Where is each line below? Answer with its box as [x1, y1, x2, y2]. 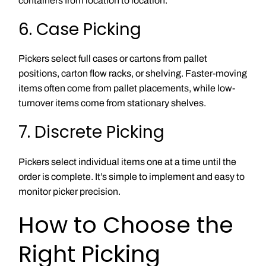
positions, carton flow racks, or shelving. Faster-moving [18, 68, 247, 79]
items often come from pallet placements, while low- [18, 83, 235, 94]
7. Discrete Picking [18, 121, 164, 144]
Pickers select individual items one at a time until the [18, 156, 236, 167]
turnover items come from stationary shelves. [18, 98, 206, 109]
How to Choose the [18, 208, 233, 240]
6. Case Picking [18, 17, 141, 41]
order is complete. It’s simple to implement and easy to [18, 171, 245, 182]
